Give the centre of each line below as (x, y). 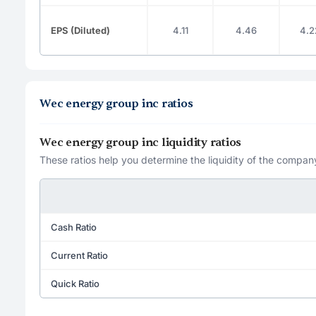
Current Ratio (79, 255)
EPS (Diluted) (80, 30)
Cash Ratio (74, 227)
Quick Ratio (75, 283)
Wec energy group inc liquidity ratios (141, 142)
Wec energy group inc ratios (116, 103)
